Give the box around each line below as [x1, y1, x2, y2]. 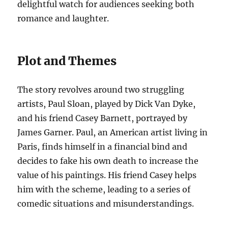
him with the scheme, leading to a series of [17, 184, 191, 194]
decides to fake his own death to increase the [17, 155, 199, 166]
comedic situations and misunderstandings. [17, 198, 194, 209]
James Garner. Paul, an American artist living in [17, 127, 208, 137]
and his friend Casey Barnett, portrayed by [17, 112, 188, 123]
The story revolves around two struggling [17, 84, 185, 95]
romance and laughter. [17, 13, 109, 23]
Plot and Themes [17, 53, 117, 68]
